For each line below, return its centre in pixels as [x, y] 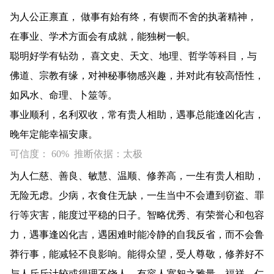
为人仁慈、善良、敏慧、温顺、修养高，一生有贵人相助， [137, 176]
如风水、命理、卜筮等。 [64, 95]
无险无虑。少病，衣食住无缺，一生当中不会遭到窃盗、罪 [137, 195]
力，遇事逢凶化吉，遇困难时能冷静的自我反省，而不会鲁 [137, 235]
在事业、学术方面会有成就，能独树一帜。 [103, 36]
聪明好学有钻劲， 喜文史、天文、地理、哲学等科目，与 [133, 56]
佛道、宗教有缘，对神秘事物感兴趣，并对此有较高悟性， [137, 76]
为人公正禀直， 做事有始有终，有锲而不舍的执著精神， [133, 17]
